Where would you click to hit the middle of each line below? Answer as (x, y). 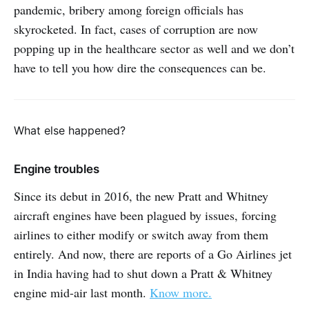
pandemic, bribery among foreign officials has (129, 10)
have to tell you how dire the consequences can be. (140, 68)
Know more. (181, 293)
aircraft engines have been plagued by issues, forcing (145, 216)
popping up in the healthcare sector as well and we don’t (154, 49)
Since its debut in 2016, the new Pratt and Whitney (141, 196)
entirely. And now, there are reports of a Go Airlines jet (153, 254)
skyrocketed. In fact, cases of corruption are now (136, 29)
